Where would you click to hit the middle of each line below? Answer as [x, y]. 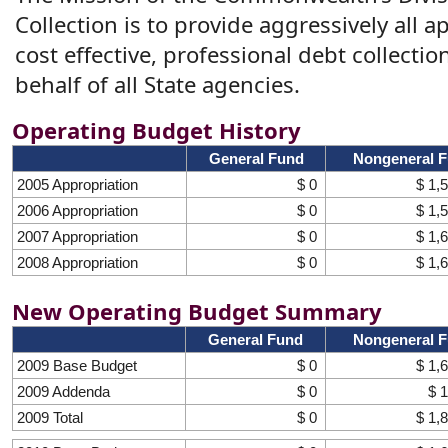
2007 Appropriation [77, 236]
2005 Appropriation [77, 184]
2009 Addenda [63, 391]
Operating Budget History [156, 129]
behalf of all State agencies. [157, 83]
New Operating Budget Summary [197, 310]
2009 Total [50, 417]
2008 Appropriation [77, 262]
